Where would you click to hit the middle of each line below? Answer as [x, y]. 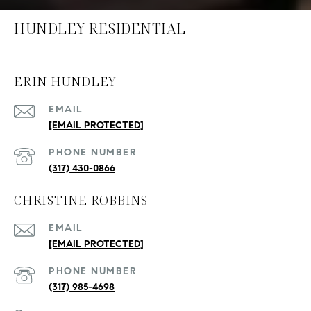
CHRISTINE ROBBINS [81, 200]
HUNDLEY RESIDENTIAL [100, 29]
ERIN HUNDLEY [65, 82]
